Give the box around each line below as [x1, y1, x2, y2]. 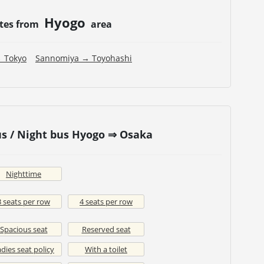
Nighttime [6, 169, 41, 180]
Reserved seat [81, 224, 131, 235]
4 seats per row [80, 196, 133, 207]
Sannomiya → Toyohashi [35, 52, 132, 64]
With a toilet [85, 244, 127, 255]
